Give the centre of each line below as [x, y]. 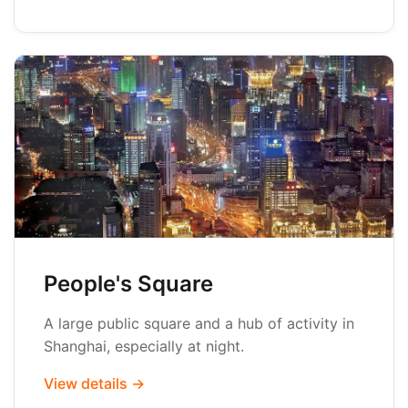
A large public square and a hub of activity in [199, 323]
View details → [94, 383]
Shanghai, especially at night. [144, 346]
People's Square [128, 284]
